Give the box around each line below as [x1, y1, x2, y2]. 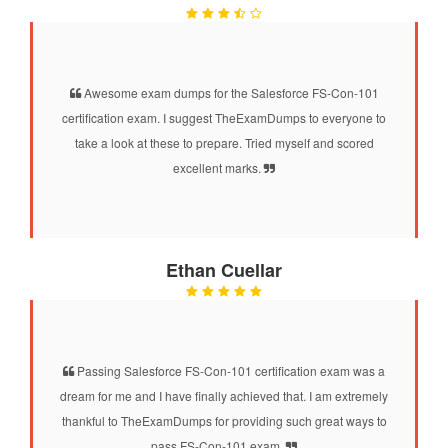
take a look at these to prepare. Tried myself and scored [74, 133, 374, 151]
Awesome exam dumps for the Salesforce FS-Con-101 [80, 83, 379, 101]
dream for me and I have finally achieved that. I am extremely [60, 386, 388, 404]
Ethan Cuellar [166, 256, 282, 283]
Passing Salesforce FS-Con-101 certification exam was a [74, 361, 385, 379]
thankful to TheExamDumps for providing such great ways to [61, 411, 387, 429]
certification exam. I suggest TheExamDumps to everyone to [62, 108, 386, 126]
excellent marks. [173, 158, 264, 176]
